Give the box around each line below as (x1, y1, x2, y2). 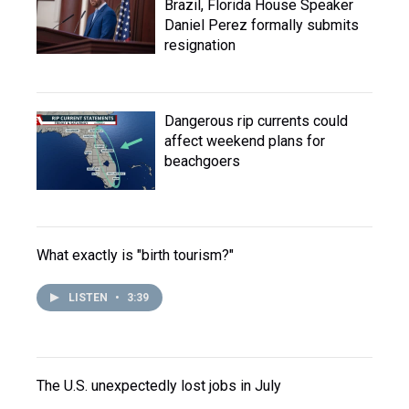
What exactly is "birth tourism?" (37, 246, 234, 264)
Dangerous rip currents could (164, 112, 348, 130)
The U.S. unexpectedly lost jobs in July (37, 377, 281, 394)
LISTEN (68, 291, 110, 304)
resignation (164, 37, 236, 54)
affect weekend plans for (164, 132, 325, 150)
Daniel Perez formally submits (164, 16, 359, 34)
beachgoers (164, 152, 240, 170)
